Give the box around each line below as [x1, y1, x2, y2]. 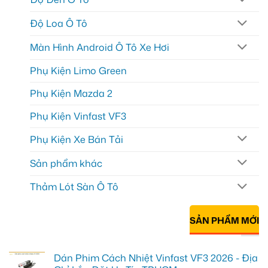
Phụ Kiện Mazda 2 [30, 86, 112, 100]
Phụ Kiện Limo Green [30, 63, 127, 77]
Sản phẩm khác [30, 156, 102, 170]
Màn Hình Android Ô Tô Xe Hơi [30, 41, 169, 54]
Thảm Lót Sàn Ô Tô [30, 180, 118, 194]
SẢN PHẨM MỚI [190, 214, 259, 227]
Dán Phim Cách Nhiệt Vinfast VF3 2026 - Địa [54, 251, 258, 264]
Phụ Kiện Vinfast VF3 [30, 109, 126, 123]
